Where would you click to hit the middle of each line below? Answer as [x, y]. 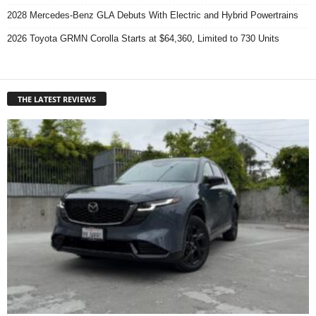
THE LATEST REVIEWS [57, 99]
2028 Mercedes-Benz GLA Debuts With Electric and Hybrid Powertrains [153, 15]
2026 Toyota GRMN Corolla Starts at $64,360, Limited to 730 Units [143, 38]
